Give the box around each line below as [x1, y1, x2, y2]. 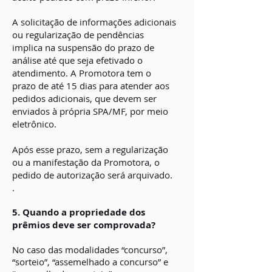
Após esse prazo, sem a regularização [12, 143, 168, 155]
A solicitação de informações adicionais [12, 16, 176, 28]
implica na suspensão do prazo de [12, 41, 154, 53]
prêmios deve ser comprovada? [12, 219, 155, 231]
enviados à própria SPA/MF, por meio [12, 105, 168, 117]
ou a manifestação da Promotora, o [12, 156, 160, 168]
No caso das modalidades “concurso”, [12, 243, 168, 256]
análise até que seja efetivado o [12, 54, 143, 66]
